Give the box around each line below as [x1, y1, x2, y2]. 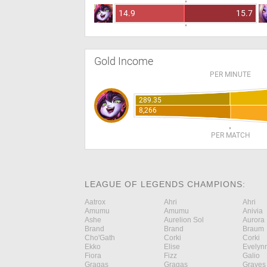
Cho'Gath [85, 234, 115, 242]
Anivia [243, 207, 263, 215]
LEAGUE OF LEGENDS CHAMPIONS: [85, 179, 246, 189]
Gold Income [94, 55, 153, 67]
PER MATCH [210, 131, 250, 139]
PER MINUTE [210, 70, 252, 79]
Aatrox [85, 198, 105, 206]
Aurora [243, 216, 265, 224]
